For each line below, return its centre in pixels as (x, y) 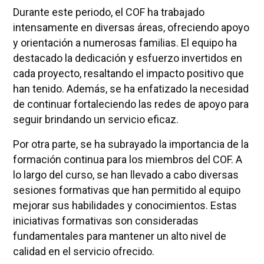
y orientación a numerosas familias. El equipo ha (125, 42)
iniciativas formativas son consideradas (105, 220)
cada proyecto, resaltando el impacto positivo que (128, 73)
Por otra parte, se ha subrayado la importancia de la (131, 144)
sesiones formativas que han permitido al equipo (126, 190)
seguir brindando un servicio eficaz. (95, 119)
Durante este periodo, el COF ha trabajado (108, 12)
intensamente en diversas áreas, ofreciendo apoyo (131, 27)
